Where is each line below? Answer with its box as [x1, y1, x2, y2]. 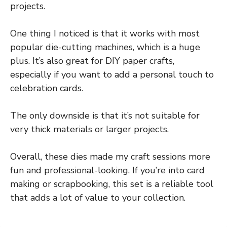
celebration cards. [10, 82, 83, 94]
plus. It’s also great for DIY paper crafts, [10, 54, 174, 67]
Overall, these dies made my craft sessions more [10, 150, 210, 163]
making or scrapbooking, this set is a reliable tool [10, 177, 213, 190]
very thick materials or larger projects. [10, 123, 169, 135]
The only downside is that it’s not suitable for [10, 109, 200, 122]
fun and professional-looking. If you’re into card [10, 164, 205, 176]
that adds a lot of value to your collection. [10, 191, 185, 204]
